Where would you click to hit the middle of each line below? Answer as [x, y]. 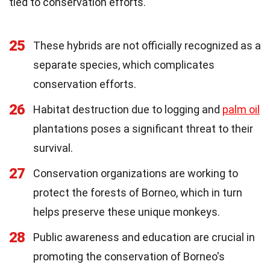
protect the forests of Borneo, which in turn [138, 193]
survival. [53, 148]
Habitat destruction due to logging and [128, 110]
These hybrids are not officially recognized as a [147, 46]
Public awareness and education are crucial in [144, 237]
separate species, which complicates [124, 65]
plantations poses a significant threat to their [143, 129]
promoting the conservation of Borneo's [129, 257]
